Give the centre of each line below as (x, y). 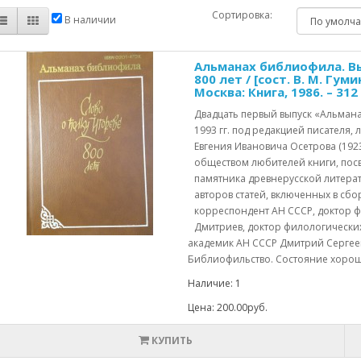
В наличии (89, 20)
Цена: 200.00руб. (227, 307)
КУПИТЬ (172, 340)
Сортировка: (242, 15)
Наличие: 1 (214, 283)
